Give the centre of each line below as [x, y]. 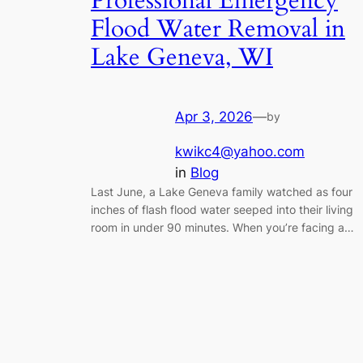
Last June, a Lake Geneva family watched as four [222, 191]
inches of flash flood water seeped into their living [222, 209]
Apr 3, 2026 [214, 116]
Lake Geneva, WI [182, 58]
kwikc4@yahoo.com [240, 151]
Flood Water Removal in [218, 30]
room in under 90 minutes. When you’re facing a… [222, 227]
